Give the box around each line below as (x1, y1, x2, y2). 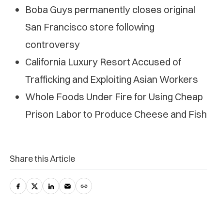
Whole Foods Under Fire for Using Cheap (25, 90, 203, 103)
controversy (25, 38, 80, 50)
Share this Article (10, 153, 75, 164)
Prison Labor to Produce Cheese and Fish (25, 108, 207, 120)
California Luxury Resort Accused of (25, 55, 181, 68)
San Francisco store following (25, 20, 155, 33)
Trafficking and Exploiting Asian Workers (25, 73, 198, 85)
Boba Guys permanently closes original (25, 3, 195, 15)
